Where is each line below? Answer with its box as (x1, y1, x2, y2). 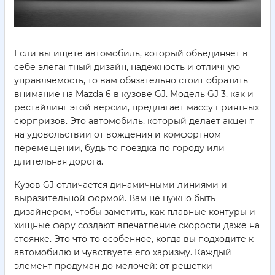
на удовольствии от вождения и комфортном (14, 129, 221, 141)
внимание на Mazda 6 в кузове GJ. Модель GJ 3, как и (14, 88, 254, 100)
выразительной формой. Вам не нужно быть (14, 193, 215, 204)
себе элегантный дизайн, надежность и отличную (14, 61, 240, 73)
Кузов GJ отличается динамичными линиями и (14, 179, 227, 191)
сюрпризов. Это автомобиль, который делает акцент (14, 115, 254, 127)
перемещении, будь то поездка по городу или (14, 142, 225, 154)
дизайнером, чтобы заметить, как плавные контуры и (14, 206, 255, 218)
